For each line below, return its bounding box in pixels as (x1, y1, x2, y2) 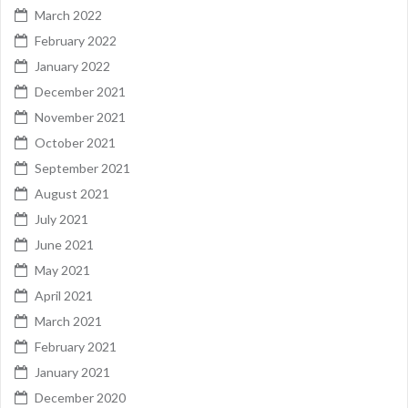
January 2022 (35, 57, 110, 74)
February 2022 (35, 32, 117, 48)
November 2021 (35, 108, 126, 125)
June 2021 (35, 236, 94, 252)
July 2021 (35, 210, 88, 227)
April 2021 (35, 287, 93, 303)
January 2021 (35, 363, 110, 380)
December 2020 (35, 389, 126, 405)
